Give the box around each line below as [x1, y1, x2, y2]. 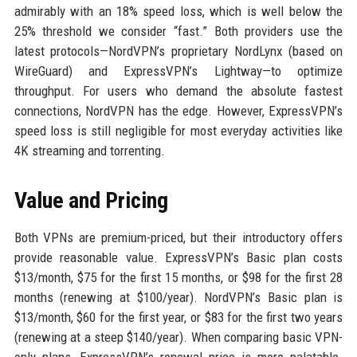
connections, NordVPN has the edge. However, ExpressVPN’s [14, 103, 343, 119]
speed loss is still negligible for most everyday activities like [14, 123, 343, 139]
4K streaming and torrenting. [14, 143, 165, 159]
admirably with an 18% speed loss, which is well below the [14, 3, 343, 19]
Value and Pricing [14, 187, 168, 214]
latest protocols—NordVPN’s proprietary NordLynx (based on [14, 43, 343, 59]
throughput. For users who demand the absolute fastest [14, 83, 343, 99]
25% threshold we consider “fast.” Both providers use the [14, 23, 343, 39]
